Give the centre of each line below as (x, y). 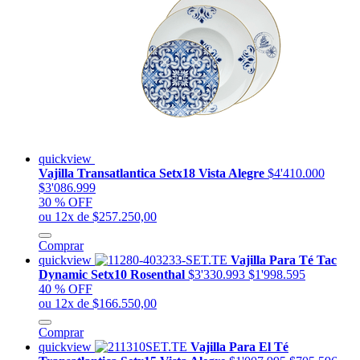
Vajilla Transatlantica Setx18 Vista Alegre (153, 173)
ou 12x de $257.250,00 (98, 216)
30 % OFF (65, 202)
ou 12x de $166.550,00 (98, 303)
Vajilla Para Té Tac (284, 260)
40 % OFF (65, 288)
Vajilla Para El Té (239, 346)
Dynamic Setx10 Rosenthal (113, 274)
